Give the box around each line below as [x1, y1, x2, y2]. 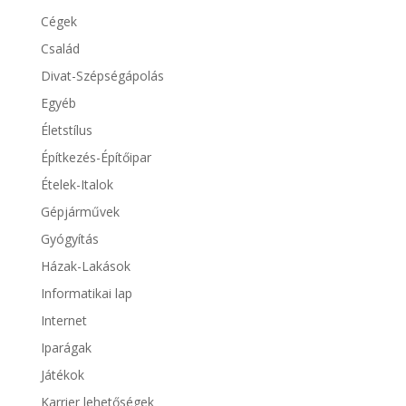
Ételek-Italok [40, 176, 113, 194]
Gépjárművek [40, 203, 120, 221]
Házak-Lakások [40, 257, 130, 275]
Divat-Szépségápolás [40, 67, 164, 85]
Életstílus [40, 121, 92, 140]
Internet [40, 312, 87, 330]
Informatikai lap [40, 285, 132, 303]
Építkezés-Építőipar [40, 149, 151, 167]
